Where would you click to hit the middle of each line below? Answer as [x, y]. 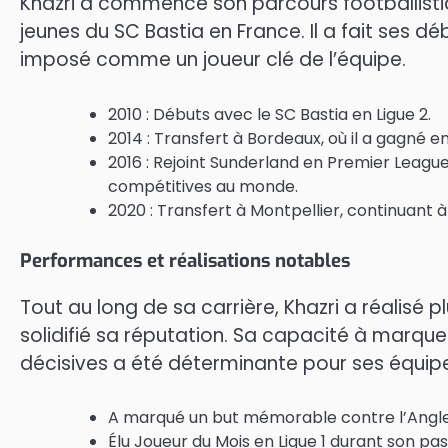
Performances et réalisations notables [185, 260]
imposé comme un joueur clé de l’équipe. [213, 60]
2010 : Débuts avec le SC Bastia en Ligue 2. [269, 114]
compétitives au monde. [203, 186]
